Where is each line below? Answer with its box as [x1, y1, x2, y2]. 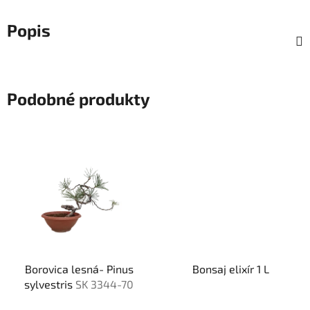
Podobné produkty [7, 89, 150, 109]
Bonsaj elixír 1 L [257, 262, 269, 275]
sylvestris [24, 277, 75, 291]
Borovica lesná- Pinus [25, 262, 134, 275]
